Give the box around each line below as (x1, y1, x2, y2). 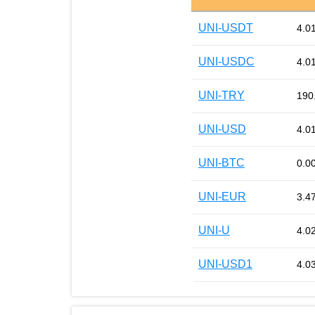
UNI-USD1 (198, 258, 252, 271)
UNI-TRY (198, 89, 245, 102)
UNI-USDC (198, 56, 255, 68)
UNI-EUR (198, 191, 246, 203)
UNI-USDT (198, 22, 253, 34)
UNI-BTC (198, 157, 245, 169)
